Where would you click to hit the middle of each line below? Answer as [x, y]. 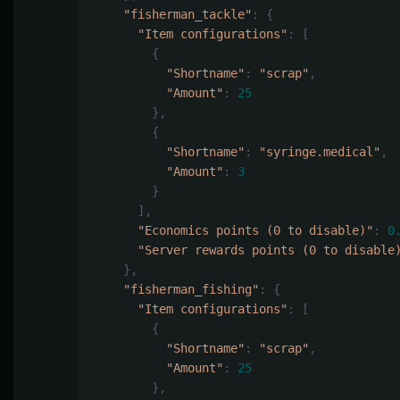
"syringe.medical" [320, 152]
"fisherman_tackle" [187, 15]
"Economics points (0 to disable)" [255, 231]
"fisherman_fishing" [191, 290]
